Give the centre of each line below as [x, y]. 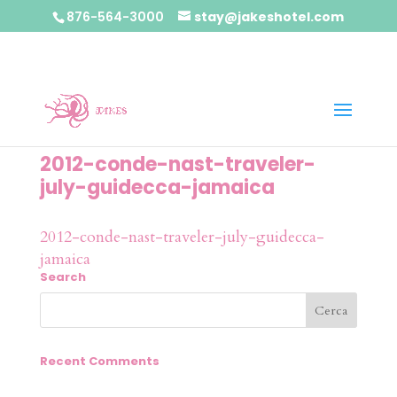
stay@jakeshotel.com [269, 16]
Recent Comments [99, 361]
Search [62, 277]
